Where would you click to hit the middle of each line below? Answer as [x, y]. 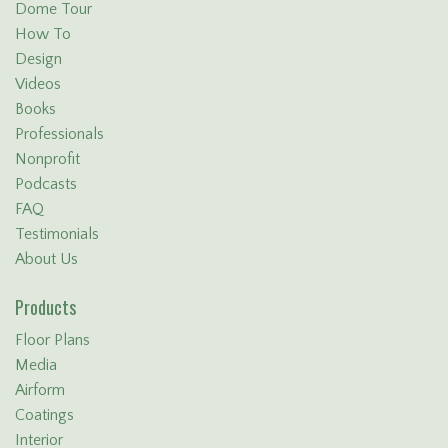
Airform [40, 390]
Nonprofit [47, 159]
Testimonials [57, 234]
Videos [38, 84]
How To [43, 34]
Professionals [59, 134]
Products [45, 307]
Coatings [44, 415]
